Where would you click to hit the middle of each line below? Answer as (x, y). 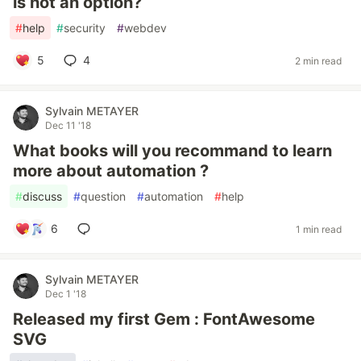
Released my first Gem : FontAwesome (164, 319)
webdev (145, 28)
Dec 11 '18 (68, 125)
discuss (42, 196)
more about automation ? (111, 171)
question (103, 196)
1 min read (319, 229)
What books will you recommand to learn (172, 151)
